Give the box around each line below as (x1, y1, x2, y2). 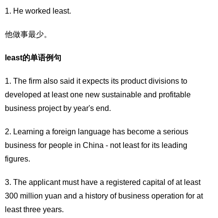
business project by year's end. (5, 104, 111, 112)
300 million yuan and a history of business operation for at (5, 192, 203, 200)
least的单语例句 (5, 54, 61, 62)
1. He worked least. (5, 7, 71, 15)
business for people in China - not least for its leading (5, 141, 187, 149)
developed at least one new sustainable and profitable (5, 91, 191, 99)
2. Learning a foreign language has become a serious (5, 127, 188, 136)
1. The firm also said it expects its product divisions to (5, 77, 187, 85)
